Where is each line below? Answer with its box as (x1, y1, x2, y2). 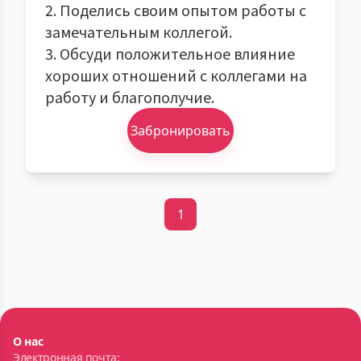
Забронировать (131, 122, 230, 139)
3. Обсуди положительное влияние (45, 43, 295, 64)
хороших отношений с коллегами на (45, 64, 307, 85)
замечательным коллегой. (45, 21, 232, 42)
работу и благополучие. (45, 86, 214, 107)
